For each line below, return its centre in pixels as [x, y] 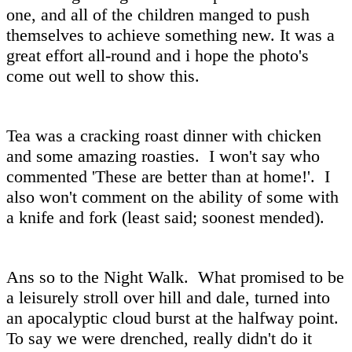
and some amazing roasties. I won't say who [163, 156]
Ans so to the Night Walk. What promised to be [175, 277]
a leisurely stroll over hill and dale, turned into [168, 297]
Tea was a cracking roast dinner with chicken [164, 135]
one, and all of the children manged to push [158, 14]
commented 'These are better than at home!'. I [168, 176]
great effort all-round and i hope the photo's [158, 55]
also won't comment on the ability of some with [172, 196]
